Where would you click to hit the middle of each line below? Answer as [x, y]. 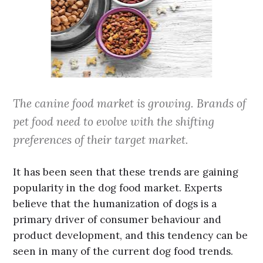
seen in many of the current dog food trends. [123, 252]
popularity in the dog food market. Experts [118, 188]
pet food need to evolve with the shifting [114, 121]
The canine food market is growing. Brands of [130, 103]
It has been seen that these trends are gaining [126, 172]
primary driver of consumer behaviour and [117, 220]
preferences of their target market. [101, 139]
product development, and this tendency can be [131, 236]
